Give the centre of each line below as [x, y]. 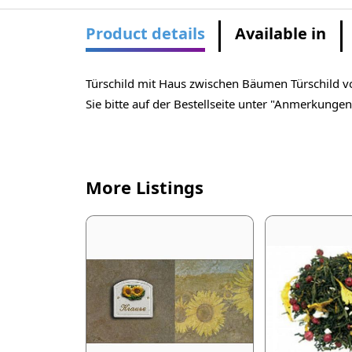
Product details [145, 34]
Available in [281, 34]
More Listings [144, 187]
